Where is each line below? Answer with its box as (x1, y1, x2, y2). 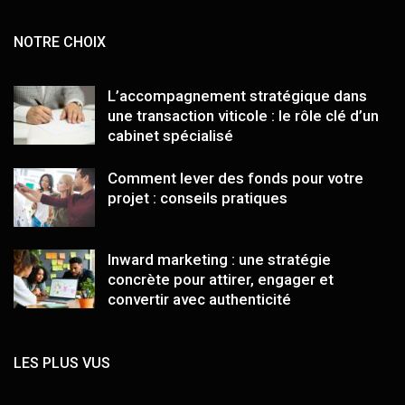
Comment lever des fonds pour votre (108, 168, 363, 187)
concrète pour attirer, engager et (108, 269, 334, 288)
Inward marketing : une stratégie (108, 250, 331, 268)
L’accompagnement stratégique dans (108, 86, 367, 105)
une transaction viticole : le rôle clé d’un (108, 106, 379, 125)
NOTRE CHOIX (14, 33, 106, 51)
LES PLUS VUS (14, 353, 110, 372)
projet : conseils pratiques (108, 188, 287, 207)
